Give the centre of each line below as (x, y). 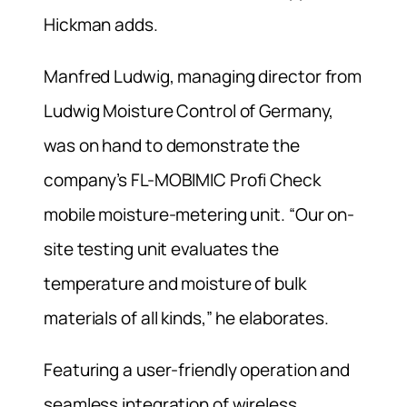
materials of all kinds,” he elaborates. (187, 318)
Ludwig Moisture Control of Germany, (189, 111)
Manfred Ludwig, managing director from (203, 77)
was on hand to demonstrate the (172, 146)
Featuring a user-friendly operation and (197, 370)
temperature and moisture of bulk (175, 284)
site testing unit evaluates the (161, 249)
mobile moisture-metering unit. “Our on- (199, 215)
